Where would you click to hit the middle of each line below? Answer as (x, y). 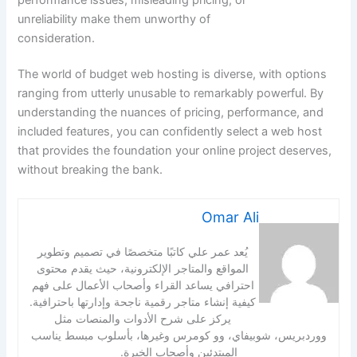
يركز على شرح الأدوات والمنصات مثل (143, 318)
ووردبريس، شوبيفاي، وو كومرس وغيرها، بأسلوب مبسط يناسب (178, 335)
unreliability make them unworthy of (114, 19)
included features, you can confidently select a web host (170, 132)
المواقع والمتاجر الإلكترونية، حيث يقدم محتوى (143, 268)
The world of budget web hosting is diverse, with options (173, 75)
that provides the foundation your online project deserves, (175, 151)
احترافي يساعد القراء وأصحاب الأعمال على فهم (143, 284)
